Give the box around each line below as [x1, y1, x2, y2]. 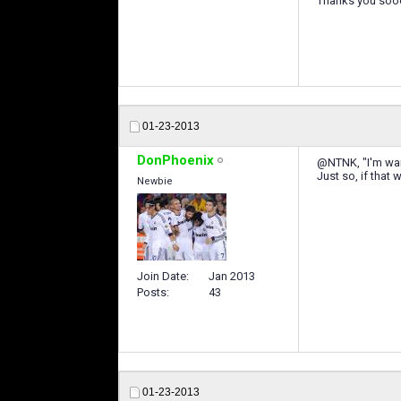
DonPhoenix [137, 152, 214, 168]
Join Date [137, 269, 186, 283]
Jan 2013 [209, 269, 255, 283]
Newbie [137, 175, 173, 187]
